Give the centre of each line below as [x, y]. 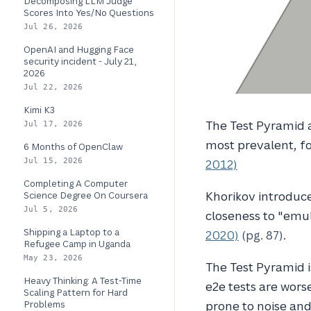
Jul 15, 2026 [53, 161]
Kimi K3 [39, 110]
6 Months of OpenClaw [73, 146]
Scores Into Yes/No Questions [89, 12]
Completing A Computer [76, 183]
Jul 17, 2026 [53, 124]
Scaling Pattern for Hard [76, 292]
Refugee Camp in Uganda [77, 244]
